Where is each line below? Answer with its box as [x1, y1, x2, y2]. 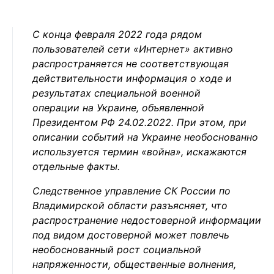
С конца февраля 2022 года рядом [32, 28, 202, 40]
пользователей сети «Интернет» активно [32, 43, 233, 55]
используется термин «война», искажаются [32, 146, 246, 158]
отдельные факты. [32, 160, 120, 172]
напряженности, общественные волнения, [32, 258, 236, 270]
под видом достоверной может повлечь [32, 229, 229, 241]
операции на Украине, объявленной [32, 102, 204, 114]
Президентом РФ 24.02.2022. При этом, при [32, 116, 246, 128]
